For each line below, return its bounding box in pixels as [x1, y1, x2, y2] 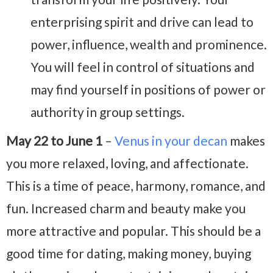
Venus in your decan [115, 133, 227, 149]
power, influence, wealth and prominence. [30, 37, 267, 52]
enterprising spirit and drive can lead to [30, 14, 253, 30]
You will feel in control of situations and [30, 59, 255, 75]
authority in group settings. [30, 104, 185, 120]
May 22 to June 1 [6, 133, 102, 149]
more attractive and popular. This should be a [6, 223, 261, 239]
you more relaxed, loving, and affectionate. [6, 155, 249, 171]
